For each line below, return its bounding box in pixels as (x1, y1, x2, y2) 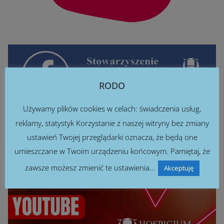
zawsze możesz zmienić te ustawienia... (24, 162, 155, 173)
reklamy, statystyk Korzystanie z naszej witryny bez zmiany (15, 117, 209, 128)
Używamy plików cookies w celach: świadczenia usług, (23, 103, 201, 114)
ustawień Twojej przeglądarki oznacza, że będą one (26, 131, 197, 142)
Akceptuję (163, 163, 193, 173)
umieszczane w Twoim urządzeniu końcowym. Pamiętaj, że (14, 146, 210, 156)
